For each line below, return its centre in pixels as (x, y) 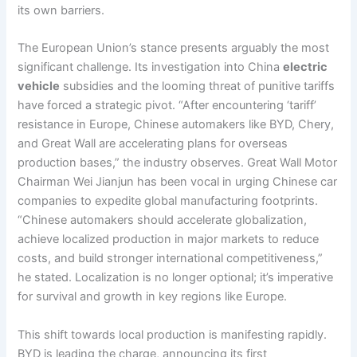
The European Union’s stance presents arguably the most (174, 48)
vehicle (39, 86)
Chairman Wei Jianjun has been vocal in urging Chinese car (178, 182)
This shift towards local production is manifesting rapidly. (173, 334)
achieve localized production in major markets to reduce (169, 239)
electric (306, 67)
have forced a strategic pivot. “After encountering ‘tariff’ (167, 106)
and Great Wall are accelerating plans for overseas (153, 144)
